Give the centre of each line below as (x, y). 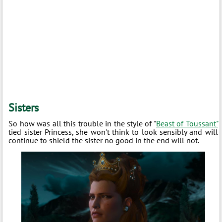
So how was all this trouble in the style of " (82, 124)
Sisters (24, 108)
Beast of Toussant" (187, 124)
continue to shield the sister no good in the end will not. (104, 140)
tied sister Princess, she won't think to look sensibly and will (113, 132)
